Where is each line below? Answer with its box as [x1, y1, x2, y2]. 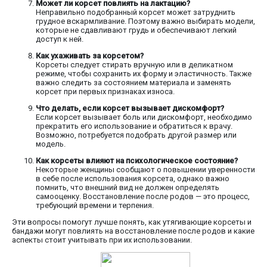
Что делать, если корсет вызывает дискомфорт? [36, 104, 224, 113]
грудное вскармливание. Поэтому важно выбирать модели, [36, 17, 255, 26]
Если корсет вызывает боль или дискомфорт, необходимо [36, 113, 252, 122]
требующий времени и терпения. [36, 201, 154, 210]
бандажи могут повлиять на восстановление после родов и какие [12, 226, 254, 236]
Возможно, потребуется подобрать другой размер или [36, 131, 237, 140]
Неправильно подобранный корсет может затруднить [36, 8, 235, 17]
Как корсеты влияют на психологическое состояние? [36, 156, 238, 166]
